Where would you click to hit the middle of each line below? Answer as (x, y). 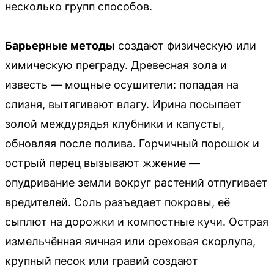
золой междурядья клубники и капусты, (115, 124)
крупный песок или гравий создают (102, 261)
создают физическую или (186, 45)
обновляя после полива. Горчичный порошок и (132, 143)
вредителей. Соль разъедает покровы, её (117, 202)
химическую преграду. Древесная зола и (116, 65)
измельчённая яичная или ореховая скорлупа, (130, 241)
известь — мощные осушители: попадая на (122, 84)
